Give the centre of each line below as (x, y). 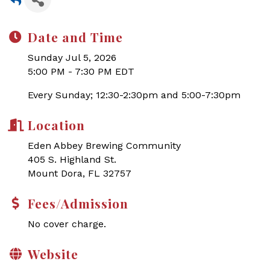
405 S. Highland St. (72, 159)
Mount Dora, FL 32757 (80, 173)
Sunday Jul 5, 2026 (72, 58)
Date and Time (75, 37)
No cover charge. (67, 224)
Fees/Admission (78, 203)
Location (56, 125)
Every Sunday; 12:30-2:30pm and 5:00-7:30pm (134, 95)
